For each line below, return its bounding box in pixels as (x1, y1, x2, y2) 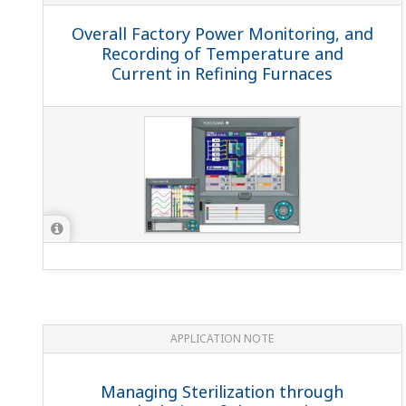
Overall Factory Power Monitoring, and (71, 22, 373, 44)
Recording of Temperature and (101, 42, 343, 64)
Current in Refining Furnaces (111, 62, 333, 84)
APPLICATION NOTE (170, 330, 275, 346)
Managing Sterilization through (101, 380, 343, 402)
